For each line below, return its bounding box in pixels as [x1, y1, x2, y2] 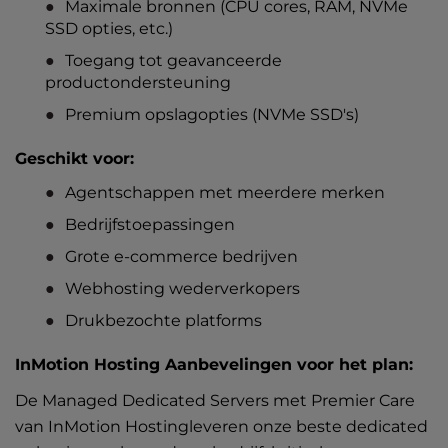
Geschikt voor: [15, 149, 134, 168]
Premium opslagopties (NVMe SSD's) [65, 105, 359, 124]
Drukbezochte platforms [65, 311, 262, 330]
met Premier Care [269, 391, 415, 410]
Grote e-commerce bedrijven [65, 247, 298, 266]
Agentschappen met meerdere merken [65, 183, 385, 202]
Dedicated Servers [122, 391, 269, 410]
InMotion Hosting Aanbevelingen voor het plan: [15, 355, 413, 374]
